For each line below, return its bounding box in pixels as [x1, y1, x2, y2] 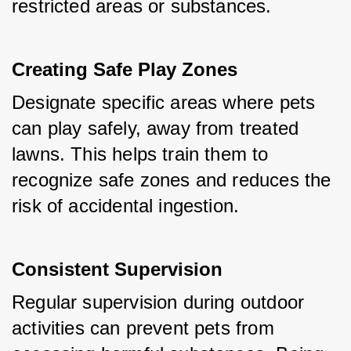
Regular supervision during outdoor [12, 291, 305, 313]
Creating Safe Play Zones [12, 59, 237, 81]
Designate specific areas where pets [12, 92, 316, 114]
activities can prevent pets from [12, 317, 274, 339]
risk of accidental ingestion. [12, 195, 240, 217]
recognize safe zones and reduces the [12, 169, 331, 191]
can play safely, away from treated [12, 118, 299, 139]
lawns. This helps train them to [12, 143, 269, 165]
